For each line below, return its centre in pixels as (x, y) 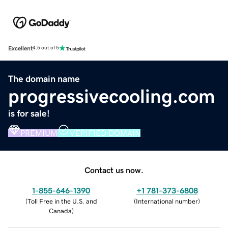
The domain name (44, 79)
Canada (60, 211)
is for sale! (29, 113)
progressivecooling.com (112, 96)
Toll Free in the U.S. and (62, 201)
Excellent (20, 48)
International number (167, 201)
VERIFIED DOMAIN (105, 133)
